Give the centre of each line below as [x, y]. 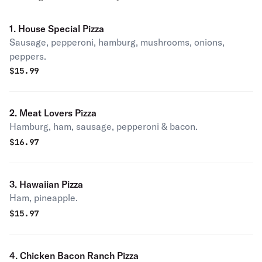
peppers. [28, 56]
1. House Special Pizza [57, 29]
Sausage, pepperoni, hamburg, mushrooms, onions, [117, 42]
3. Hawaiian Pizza [46, 184]
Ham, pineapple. [44, 198]
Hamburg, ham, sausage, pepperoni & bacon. [104, 126]
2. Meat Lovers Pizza [53, 113]
